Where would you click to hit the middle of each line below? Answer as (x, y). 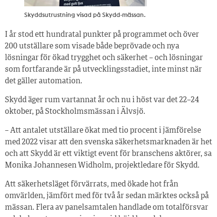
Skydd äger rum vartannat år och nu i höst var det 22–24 (102, 101)
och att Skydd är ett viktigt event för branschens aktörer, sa (108, 154)
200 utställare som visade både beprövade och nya (92, 47)
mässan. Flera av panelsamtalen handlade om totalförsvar (107, 208)
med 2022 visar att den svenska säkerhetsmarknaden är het (108, 143)
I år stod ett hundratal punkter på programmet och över (102, 35)
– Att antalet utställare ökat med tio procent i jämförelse (103, 131)
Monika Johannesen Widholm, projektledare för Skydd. (102, 166)
